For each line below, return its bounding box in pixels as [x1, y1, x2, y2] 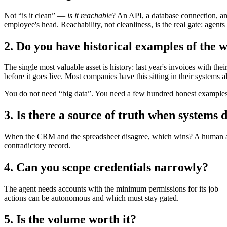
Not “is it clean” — [4, 11, 67, 20]
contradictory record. [4, 141, 70, 150]
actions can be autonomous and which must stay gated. [4, 194, 179, 203]
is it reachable [67, 11, 112, 20]
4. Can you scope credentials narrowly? [4, 161, 208, 174]
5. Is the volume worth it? [4, 212, 136, 226]
